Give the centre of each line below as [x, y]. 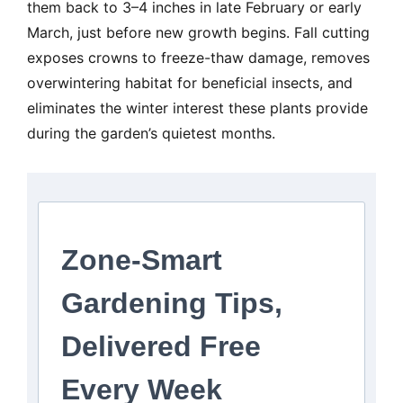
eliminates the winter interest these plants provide [197, 108]
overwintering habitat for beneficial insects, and [190, 83]
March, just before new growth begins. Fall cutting [198, 33]
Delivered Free [161, 347]
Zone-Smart [142, 260]
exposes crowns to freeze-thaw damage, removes [198, 58]
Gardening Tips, [172, 304]
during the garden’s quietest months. [151, 134]
